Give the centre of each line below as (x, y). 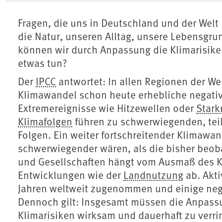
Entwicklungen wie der (71, 175)
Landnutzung (153, 175)
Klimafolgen (45, 121)
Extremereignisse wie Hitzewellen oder (107, 108)
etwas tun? (42, 63)
